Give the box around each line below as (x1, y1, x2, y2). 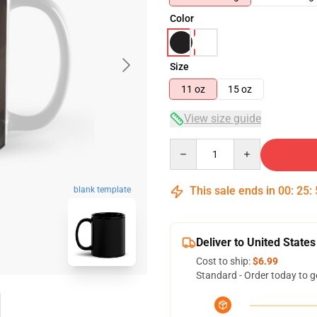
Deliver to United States (196, 236, 316, 249)
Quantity (169, 139, 208, 151)
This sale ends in (187, 184, 278, 197)
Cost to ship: (196, 255, 253, 267)
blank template (73, 185, 131, 195)
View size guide (184, 112, 261, 125)
